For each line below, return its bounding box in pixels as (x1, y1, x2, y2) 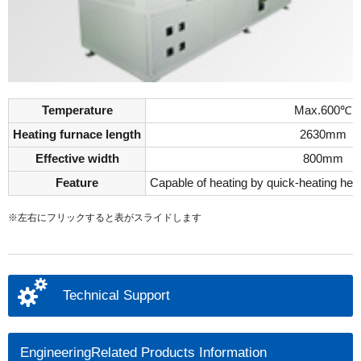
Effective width (35, 152, 119, 166)
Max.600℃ (293, 104, 352, 118)
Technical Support (63, 288, 170, 304)
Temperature (41, 104, 113, 118)
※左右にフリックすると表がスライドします (8, 212, 201, 224)
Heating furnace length (13, 128, 141, 142)
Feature (56, 176, 98, 190)
